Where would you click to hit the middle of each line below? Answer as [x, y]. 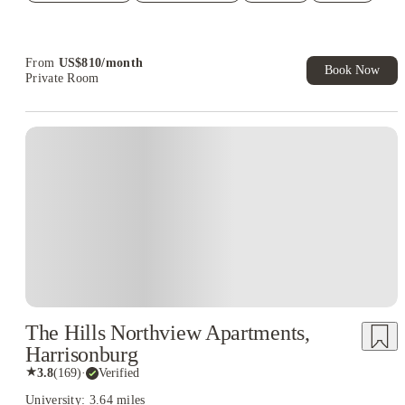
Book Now [352, 70]
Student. [64, 14]
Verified [119, 372]
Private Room [62, 78]
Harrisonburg [82, 354]
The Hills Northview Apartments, [168, 333]
